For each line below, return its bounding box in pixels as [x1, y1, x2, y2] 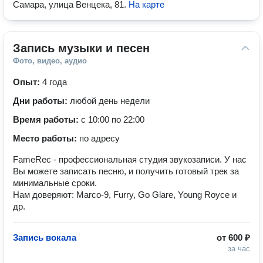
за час [228, 244, 250, 253]
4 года [42, 77, 67, 87]
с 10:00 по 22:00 [81, 114, 144, 124]
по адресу [79, 133, 120, 143]
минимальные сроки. [13, 178, 97, 188]
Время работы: [13, 114, 81, 124]
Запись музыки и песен [13, 42, 150, 55]
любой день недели [70, 96, 150, 106]
